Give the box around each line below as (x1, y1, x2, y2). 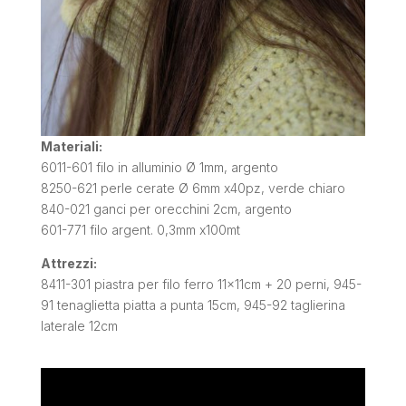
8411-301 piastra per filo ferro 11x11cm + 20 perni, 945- (40, 275, 362, 292)
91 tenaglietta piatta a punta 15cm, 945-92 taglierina (40, 296, 345, 313)
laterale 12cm (40, 317, 118, 333)
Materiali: (40, 138, 102, 154)
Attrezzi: (40, 255, 97, 271)
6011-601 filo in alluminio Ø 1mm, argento (40, 159, 278, 175)
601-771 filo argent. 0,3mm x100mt (40, 221, 240, 237)
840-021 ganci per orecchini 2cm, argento (40, 200, 292, 217)
